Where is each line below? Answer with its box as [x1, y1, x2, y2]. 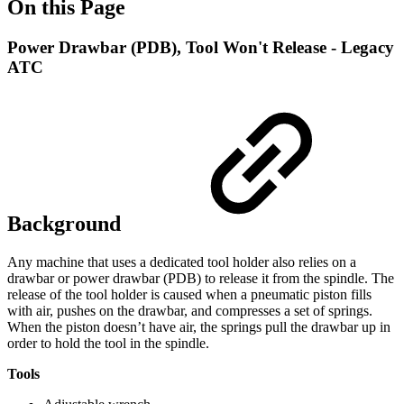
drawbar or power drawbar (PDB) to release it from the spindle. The [7, 270, 394, 286]
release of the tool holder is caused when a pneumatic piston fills [7, 286, 372, 302]
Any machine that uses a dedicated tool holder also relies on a [7, 253, 356, 270]
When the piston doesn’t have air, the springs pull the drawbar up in [7, 318, 390, 335]
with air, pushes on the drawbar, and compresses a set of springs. [7, 302, 372, 318]
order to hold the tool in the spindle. [7, 335, 209, 351]
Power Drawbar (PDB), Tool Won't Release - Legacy [7, 37, 394, 57]
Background [7, 211, 126, 235]
